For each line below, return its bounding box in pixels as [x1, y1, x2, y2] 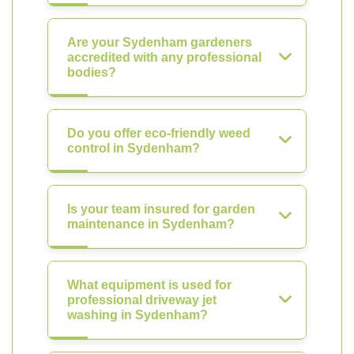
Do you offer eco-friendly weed [67, 126, 250, 140]
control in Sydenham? [67, 141, 200, 155]
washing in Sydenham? [67, 308, 208, 322]
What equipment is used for [67, 278, 232, 292]
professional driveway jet [67, 293, 217, 307]
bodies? [67, 66, 116, 79]
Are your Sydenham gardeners [67, 36, 252, 49]
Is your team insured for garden [67, 202, 255, 216]
